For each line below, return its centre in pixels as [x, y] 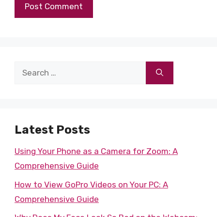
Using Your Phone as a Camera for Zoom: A [96, 151]
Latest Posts [52, 130]
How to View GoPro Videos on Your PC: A [91, 184]
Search [27, 68]
